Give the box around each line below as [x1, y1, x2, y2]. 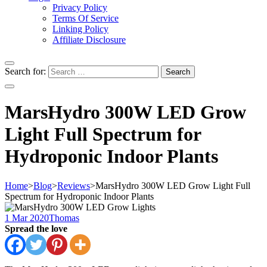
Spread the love [5, 223, 67, 234]
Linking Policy [52, 24, 108, 34]
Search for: [5, 66, 46, 76]
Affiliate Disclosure [52, 35, 126, 45]
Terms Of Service [52, 13, 119, 23]
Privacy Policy [52, 2, 107, 13]
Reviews [57, 180, 90, 191]
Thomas [49, 212, 79, 223]
